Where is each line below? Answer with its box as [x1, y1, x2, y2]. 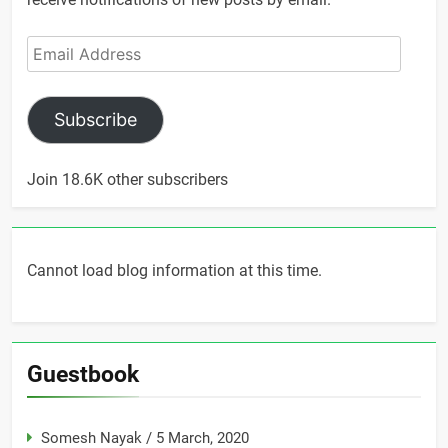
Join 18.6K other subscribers [27, 170, 228, 190]
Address [26, 61, 83, 81]
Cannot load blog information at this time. [27, 261, 322, 281]
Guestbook [27, 360, 139, 389]
